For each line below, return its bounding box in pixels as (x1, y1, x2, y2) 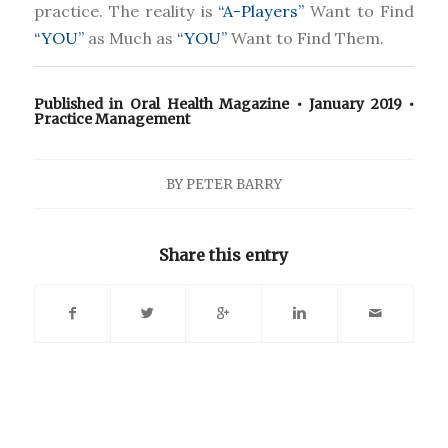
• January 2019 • (289, 95, 415, 114)
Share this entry (159, 245, 289, 266)
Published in (33, 95, 131, 114)
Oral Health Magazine (130, 95, 290, 114)
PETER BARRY (185, 176, 282, 194)
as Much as (83, 28, 177, 49)
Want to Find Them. (226, 28, 384, 49)
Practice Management (33, 110, 190, 129)
